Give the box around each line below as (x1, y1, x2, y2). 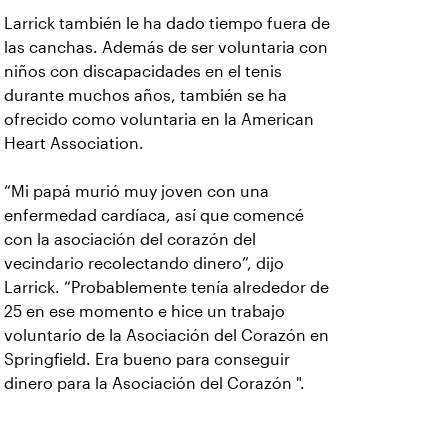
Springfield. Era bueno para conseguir (4, 351, 290, 368)
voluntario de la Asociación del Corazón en (4, 327, 329, 344)
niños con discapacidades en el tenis (4, 63, 282, 80)
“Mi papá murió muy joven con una (4, 183, 269, 200)
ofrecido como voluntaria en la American (4, 111, 314, 128)
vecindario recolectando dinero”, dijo (4, 255, 284, 272)
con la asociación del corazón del (4, 231, 256, 248)
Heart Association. (4, 135, 144, 152)
